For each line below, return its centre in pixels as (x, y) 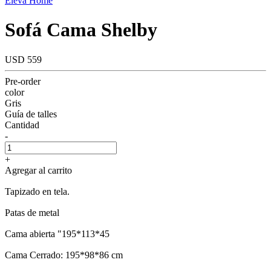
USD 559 (23, 59)
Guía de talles (31, 114)
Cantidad (22, 125)
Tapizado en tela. (37, 191)
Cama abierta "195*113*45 (57, 233)
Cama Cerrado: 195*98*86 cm (64, 255)
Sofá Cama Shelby (81, 30)
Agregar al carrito (38, 170)
